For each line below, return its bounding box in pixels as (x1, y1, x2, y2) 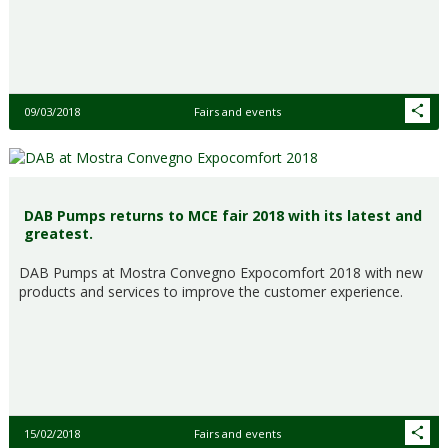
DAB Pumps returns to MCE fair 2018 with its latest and (24, 205, 422, 225)
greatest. (24, 223, 93, 243)
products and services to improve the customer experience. (19, 281, 403, 301)
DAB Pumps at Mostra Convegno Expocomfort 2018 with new (19, 262, 423, 282)
